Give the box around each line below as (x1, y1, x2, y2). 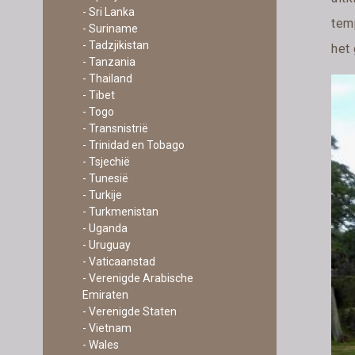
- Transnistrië (82, 122, 148, 135)
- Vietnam (82, 322, 132, 334)
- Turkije (82, 189, 122, 201)
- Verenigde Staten (82, 305, 177, 318)
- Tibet (82, 89, 115, 101)
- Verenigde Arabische (82, 272, 193, 284)
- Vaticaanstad (82, 255, 155, 268)
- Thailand (82, 72, 132, 85)
